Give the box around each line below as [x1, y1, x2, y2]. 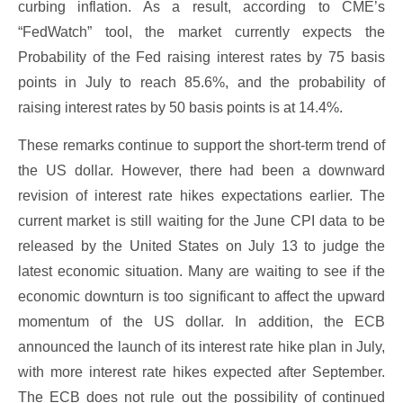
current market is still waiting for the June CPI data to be [18, 213, 385, 229]
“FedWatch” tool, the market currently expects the [18, 23, 385, 40]
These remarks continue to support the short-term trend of [18, 138, 385, 154]
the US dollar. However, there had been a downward [18, 163, 385, 179]
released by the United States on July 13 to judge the [18, 238, 385, 255]
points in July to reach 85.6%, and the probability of [18, 74, 385, 90]
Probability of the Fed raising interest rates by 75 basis [18, 49, 385, 65]
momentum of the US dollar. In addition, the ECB [18, 314, 385, 330]
